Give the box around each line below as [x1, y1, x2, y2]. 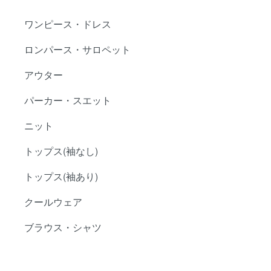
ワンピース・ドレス [24, 16, 111, 31]
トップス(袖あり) [24, 169, 98, 183]
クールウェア [24, 194, 82, 209]
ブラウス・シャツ [24, 220, 102, 234]
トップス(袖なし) [24, 143, 98, 158]
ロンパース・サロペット [24, 42, 131, 56]
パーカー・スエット [24, 93, 111, 107]
